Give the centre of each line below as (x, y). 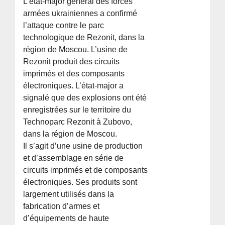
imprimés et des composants (74, 74)
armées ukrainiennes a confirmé (80, 14)
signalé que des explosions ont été (85, 98)
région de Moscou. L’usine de (76, 50)
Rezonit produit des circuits (72, 62)
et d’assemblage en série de (74, 158)
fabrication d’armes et (62, 206)
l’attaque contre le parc (64, 26)
